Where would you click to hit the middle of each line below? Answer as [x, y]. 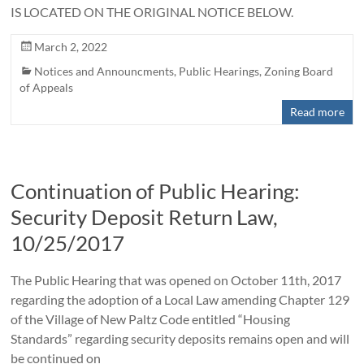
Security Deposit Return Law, [145, 217]
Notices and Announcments [104, 71]
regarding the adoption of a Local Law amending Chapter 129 [180, 300]
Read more [317, 112]
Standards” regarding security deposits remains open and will [180, 339]
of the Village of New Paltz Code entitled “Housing [151, 319]
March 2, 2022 [71, 47]
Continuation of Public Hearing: [156, 191]
